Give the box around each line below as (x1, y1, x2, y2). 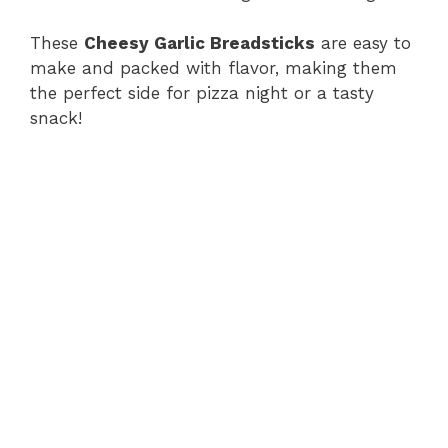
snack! (30, 107, 82, 128)
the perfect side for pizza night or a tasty (30, 82, 374, 103)
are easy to (315, 32, 411, 53)
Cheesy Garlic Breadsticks (84, 32, 315, 53)
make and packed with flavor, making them (30, 57, 397, 78)
